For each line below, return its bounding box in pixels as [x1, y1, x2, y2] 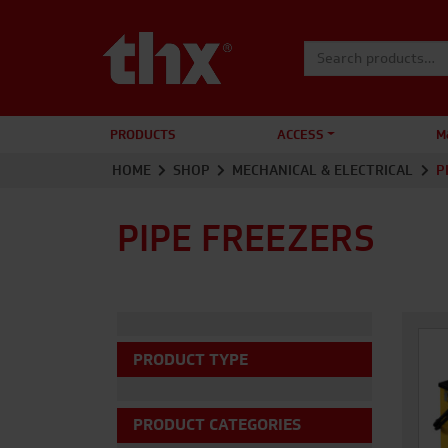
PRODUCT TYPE [133, 347, 248, 371]
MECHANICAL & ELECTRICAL [232, 159, 414, 181]
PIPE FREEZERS [117, 211, 375, 263]
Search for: [303, 56, 376, 78]
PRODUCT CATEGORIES [133, 413, 301, 437]
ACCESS [276, 124, 324, 144]
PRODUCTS [110, 124, 176, 144]
